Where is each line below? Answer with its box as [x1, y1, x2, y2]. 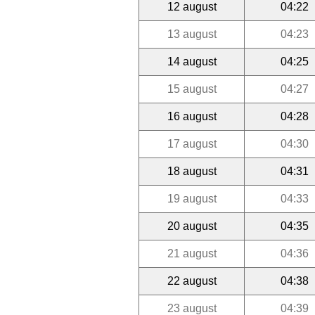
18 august [167, 165, 217, 177]
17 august [167, 137, 217, 150]
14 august [167, 55, 217, 67]
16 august [167, 110, 217, 122]
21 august [167, 247, 217, 259]
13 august [167, 27, 217, 40]
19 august [167, 192, 217, 205]
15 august [167, 82, 217, 95]
